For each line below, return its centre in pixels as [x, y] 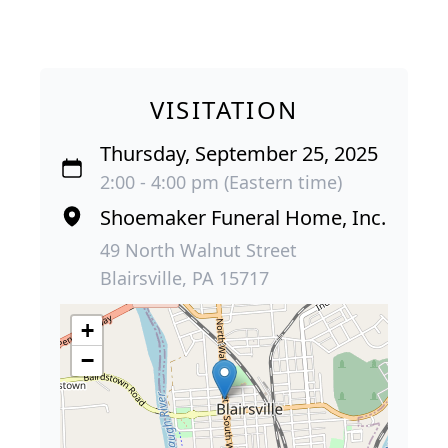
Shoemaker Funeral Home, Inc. [243, 218]
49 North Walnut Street [198, 250]
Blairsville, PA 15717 [184, 278]
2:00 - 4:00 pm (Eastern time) [221, 182]
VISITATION [224, 110]
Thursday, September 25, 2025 [239, 154]
